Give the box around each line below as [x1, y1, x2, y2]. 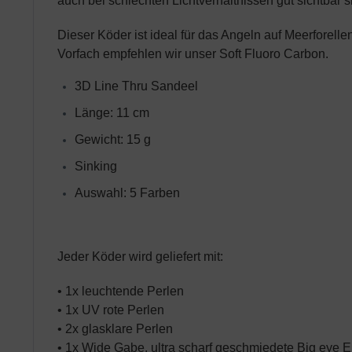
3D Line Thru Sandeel [75, 79, 198, 93]
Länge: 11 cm [75, 106, 149, 119]
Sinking [75, 159, 117, 173]
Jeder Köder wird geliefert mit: [57, 250, 223, 263]
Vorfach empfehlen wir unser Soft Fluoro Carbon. [57, 47, 328, 60]
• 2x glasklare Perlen [57, 322, 173, 335]
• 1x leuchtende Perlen [57, 284, 184, 298]
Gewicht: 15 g [75, 133, 151, 146]
